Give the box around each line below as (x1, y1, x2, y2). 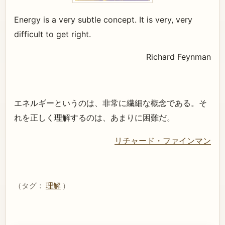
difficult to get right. (14, 29, 91, 39)
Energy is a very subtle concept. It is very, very (14, 14, 192, 25)
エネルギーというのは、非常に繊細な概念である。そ (14, 98, 207, 108)
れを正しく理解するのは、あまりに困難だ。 (14, 113, 175, 123)
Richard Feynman (146, 52, 211, 62)
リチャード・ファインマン (115, 135, 211, 146)
